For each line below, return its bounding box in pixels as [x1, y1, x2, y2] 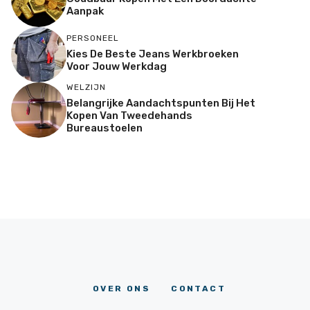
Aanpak [66, 4, 104, 17]
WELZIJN [66, 82, 106, 92]
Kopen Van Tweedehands [66, 109, 192, 122]
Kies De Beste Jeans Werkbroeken [66, 47, 239, 60]
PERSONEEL [66, 33, 119, 43]
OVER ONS [92, 284, 151, 293]
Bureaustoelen [66, 121, 143, 134]
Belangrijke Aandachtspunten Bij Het [66, 96, 255, 109]
